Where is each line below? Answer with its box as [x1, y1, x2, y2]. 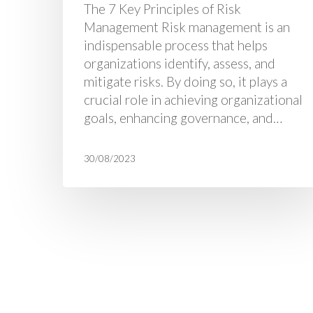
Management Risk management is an [84, 18, 290, 35]
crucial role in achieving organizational [84, 91, 303, 108]
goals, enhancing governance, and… [84, 109, 282, 126]
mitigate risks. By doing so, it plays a [84, 73, 287, 89]
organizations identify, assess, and [84, 54, 275, 71]
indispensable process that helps [84, 36, 268, 53]
